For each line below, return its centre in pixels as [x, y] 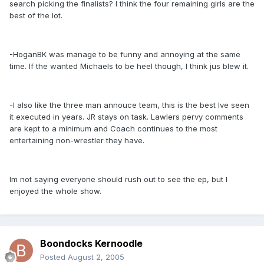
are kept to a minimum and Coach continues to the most [113, 129]
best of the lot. [36, 16]
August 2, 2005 [96, 257]
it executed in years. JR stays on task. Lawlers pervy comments [126, 117]
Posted [54, 257]
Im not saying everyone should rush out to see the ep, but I [118, 179]
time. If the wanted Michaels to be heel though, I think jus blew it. [129, 66]
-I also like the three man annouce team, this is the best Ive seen [129, 105]
